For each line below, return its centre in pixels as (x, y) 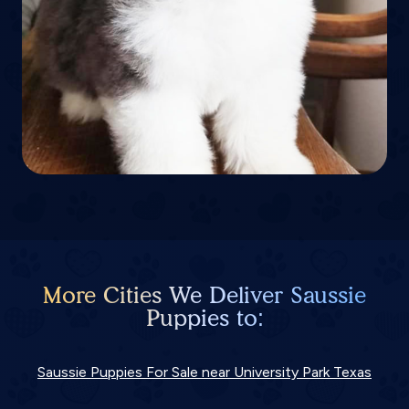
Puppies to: (204, 318)
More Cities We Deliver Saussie (204, 295)
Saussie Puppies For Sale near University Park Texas (204, 372)
